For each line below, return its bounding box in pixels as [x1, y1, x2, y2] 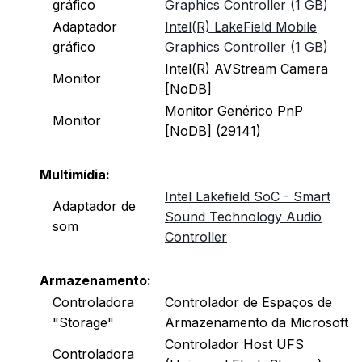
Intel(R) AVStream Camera [165, 61, 328, 78]
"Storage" [53, 314, 122, 331]
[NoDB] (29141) [165, 123, 261, 140]
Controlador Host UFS [165, 336, 304, 353]
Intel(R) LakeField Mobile [165, 19, 317, 36]
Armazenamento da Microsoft [165, 314, 348, 331]
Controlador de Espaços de [165, 294, 332, 311]
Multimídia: [40, 166, 110, 183]
